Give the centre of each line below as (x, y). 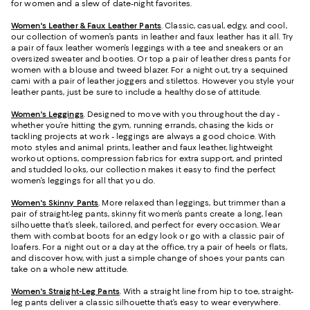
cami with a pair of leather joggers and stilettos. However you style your (153, 81)
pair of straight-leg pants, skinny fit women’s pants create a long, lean (147, 214)
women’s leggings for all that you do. (86, 181)
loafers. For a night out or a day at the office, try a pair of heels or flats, (149, 247)
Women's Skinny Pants (55, 203)
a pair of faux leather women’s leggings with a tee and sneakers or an (147, 48)
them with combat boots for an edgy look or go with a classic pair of (148, 236)
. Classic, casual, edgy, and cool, (224, 26)
